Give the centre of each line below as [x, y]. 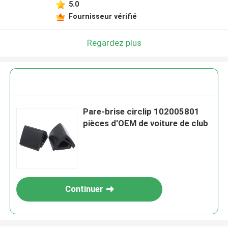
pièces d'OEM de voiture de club [146, 123]
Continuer [84, 189]
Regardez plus [114, 42]
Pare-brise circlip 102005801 [141, 112]
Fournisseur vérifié [103, 16]
